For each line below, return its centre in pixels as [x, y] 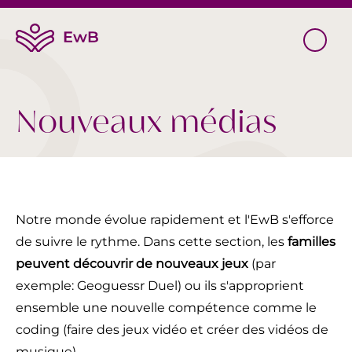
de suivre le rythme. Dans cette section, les [152, 242]
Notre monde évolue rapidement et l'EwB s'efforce [175, 220]
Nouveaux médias [146, 123]
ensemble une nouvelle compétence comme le [166, 308]
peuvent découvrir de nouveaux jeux [132, 264]
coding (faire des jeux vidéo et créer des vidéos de [172, 330]
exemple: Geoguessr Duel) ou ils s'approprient [160, 286]
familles [312, 242]
